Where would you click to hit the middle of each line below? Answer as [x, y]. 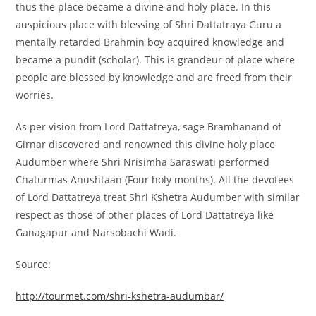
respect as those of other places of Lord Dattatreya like [145, 215]
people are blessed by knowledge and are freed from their [154, 78]
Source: [34, 265]
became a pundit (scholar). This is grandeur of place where [156, 60]
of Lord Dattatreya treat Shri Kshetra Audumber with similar [158, 197]
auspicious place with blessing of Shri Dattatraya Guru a [149, 25]
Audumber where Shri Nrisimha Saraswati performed [143, 162]
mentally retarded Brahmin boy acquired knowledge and [150, 42]
